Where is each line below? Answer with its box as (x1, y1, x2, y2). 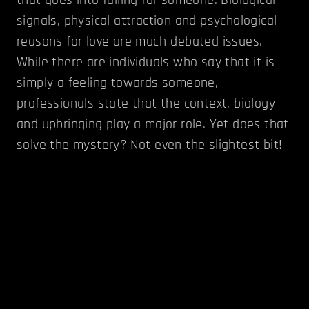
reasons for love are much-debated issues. (17, 32, 263, 50)
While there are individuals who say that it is (17, 52, 275, 71)
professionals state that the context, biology (17, 94, 275, 112)
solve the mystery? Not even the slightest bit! (17, 135, 283, 154)
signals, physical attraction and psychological (17, 11, 277, 30)
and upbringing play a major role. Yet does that (17, 114, 289, 133)
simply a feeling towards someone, (17, 73, 219, 92)
